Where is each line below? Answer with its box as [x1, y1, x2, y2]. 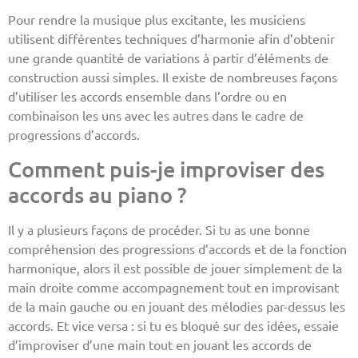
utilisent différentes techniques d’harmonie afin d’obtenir [8, 30, 335, 47]
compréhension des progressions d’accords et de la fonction [8, 240, 347, 257]
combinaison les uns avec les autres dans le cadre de [8, 107, 304, 124]
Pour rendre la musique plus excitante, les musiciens [8, 11, 305, 28]
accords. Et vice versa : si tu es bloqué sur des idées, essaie [8, 316, 339, 333]
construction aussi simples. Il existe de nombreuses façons [8, 69, 337, 86]
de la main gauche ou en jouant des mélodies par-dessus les [8, 297, 345, 314]
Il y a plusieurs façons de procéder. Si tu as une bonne [8, 221, 310, 237]
